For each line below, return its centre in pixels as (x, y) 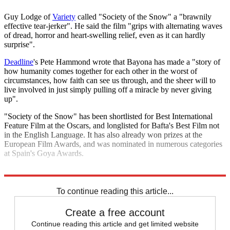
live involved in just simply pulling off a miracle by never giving (108, 89)
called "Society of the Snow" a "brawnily (143, 16)
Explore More (27, 170)
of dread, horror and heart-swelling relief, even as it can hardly (105, 35)
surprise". (20, 44)
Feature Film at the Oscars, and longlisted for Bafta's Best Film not (112, 125)
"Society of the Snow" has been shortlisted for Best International (108, 116)
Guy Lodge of (28, 16)
